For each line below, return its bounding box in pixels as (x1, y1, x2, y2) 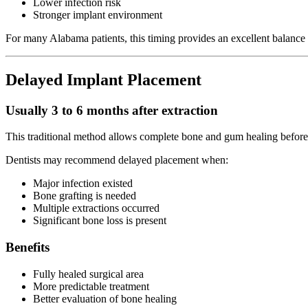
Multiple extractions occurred (33, 202, 159, 214)
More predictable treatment (33, 280, 149, 292)
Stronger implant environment (33, 8, 162, 21)
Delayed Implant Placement (5, 70, 201, 89)
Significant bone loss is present (33, 214, 166, 227)
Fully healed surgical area (33, 267, 144, 280)
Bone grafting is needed (33, 190, 136, 202)
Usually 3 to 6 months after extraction (5, 102, 218, 118)
